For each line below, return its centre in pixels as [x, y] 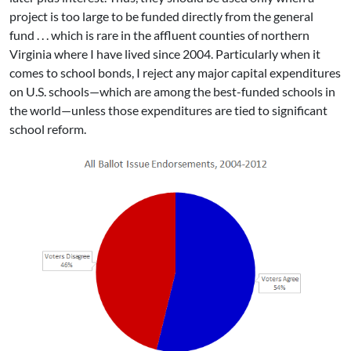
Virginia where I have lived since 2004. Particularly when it [165, 54]
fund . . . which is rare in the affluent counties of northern [159, 35]
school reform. [48, 129]
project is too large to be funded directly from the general [161, 16]
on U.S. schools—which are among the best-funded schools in [172, 92]
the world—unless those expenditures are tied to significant [168, 110]
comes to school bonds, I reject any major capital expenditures [175, 73]
